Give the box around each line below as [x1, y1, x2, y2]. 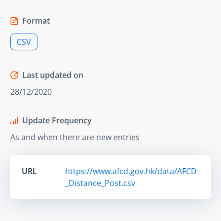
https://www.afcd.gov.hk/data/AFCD [65, 165, 197, 177]
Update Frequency [22, 114, 92, 126]
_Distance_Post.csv [65, 177, 135, 188]
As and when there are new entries [10, 131, 140, 143]
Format [22, 15, 50, 26]
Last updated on [22, 69, 83, 80]
